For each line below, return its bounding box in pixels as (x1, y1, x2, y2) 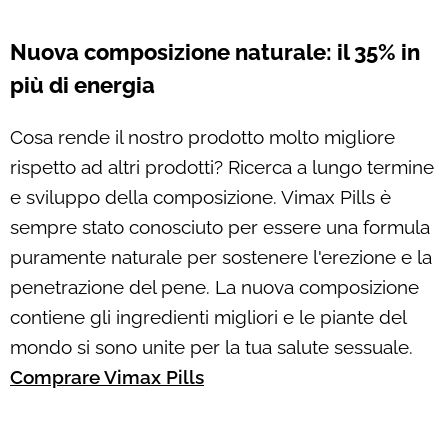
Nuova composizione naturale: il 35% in (10, 38, 420, 65)
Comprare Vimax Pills (10, 365, 204, 388)
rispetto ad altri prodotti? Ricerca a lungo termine (10, 155, 434, 178)
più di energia (10, 71, 155, 98)
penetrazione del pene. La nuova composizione (10, 275, 419, 298)
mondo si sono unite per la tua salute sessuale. (10, 335, 413, 358)
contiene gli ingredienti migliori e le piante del (10, 305, 406, 328)
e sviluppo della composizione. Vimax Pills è (10, 185, 391, 208)
